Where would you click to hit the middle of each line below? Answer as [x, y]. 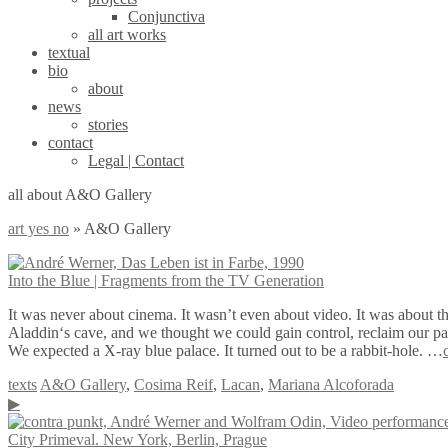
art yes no [38, 228]
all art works [127, 34]
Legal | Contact [136, 160]
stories [108, 124]
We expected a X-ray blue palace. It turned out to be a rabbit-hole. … [225, 350]
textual [69, 52]
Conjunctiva [166, 16]
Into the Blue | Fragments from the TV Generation [166, 280]
